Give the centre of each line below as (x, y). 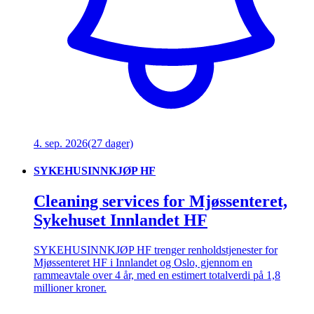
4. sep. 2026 (61, 143)
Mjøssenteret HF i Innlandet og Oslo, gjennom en (143, 263)
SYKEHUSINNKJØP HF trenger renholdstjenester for (156, 250)
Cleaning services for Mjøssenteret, (161, 202)
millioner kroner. (70, 288)
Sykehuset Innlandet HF (121, 220)
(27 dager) (110, 143)
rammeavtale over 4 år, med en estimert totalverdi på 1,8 (157, 275)
